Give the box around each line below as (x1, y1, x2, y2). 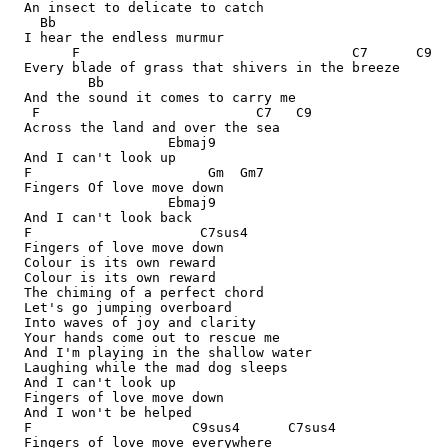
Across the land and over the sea (8, 120, 280, 135)
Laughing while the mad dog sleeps (8, 360, 288, 375)
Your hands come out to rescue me (8, 330, 280, 345)
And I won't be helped (8, 405, 192, 420)
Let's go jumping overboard (8, 300, 232, 315)
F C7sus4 (8, 225, 248, 240)
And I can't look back (8, 210, 192, 225)
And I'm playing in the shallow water (8, 345, 312, 360)
